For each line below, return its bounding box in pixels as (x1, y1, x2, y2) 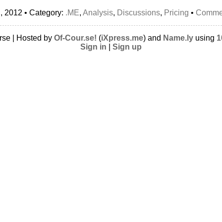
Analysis (83, 8, 113, 17)
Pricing (164, 8, 189, 17)
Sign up (112, 43, 142, 52)
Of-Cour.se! (54, 34, 97, 43)
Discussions (117, 8, 160, 17)
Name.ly (163, 34, 193, 43)
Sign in (80, 43, 107, 52)
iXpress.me (101, 34, 143, 43)
